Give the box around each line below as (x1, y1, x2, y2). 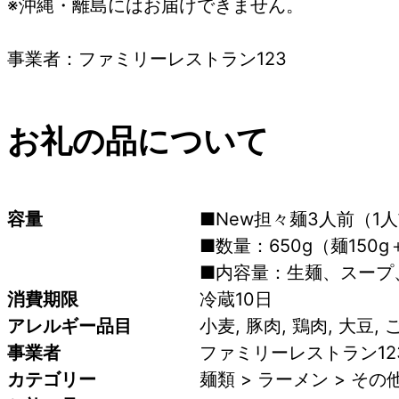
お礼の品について (7, 120, 269, 160)
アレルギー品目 (7, 314, 132, 337)
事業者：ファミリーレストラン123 (7, 47, 287, 69)
